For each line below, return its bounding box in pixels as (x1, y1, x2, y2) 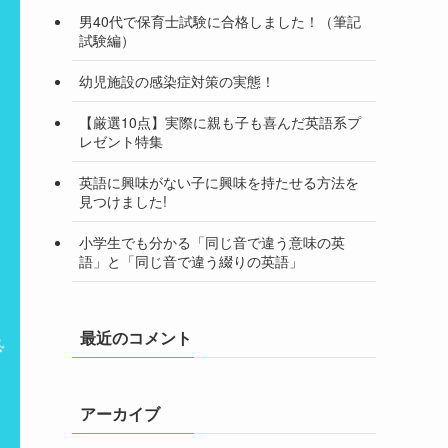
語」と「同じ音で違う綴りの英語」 (79, 250, 303, 271)
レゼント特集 (79, 130, 163, 151)
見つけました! (79, 190, 167, 211)
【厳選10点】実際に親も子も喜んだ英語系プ (79, 111, 361, 132)
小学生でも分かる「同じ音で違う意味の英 (79, 231, 345, 252)
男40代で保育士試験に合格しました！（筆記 (79, 10, 361, 31)
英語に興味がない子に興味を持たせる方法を (79, 171, 359, 192)
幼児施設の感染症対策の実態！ (79, 70, 275, 91)
